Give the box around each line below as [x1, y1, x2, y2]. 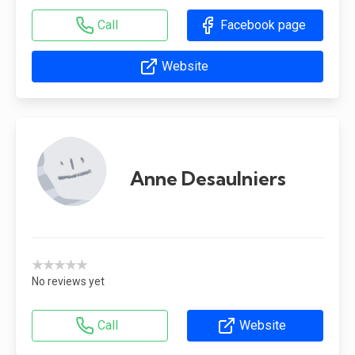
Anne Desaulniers [130, 166, 286, 190]
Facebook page [219, 17, 306, 32]
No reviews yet [32, 274, 105, 288]
